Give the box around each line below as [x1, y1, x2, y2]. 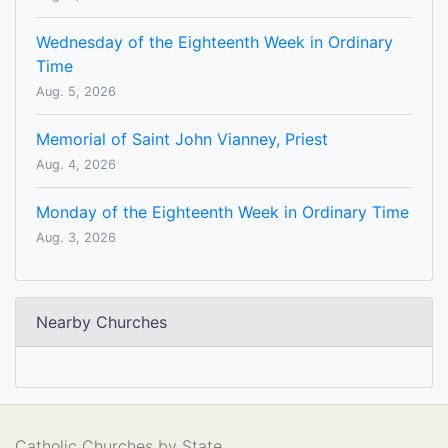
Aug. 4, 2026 [36, 157, 116, 173]
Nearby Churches [36, 312, 167, 333]
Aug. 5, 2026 [36, 84, 116, 100]
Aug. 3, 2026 [36, 230, 116, 246]
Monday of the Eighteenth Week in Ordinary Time [36, 202, 409, 223]
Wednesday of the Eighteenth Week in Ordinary [36, 32, 393, 53]
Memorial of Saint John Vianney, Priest [36, 129, 328, 150]
